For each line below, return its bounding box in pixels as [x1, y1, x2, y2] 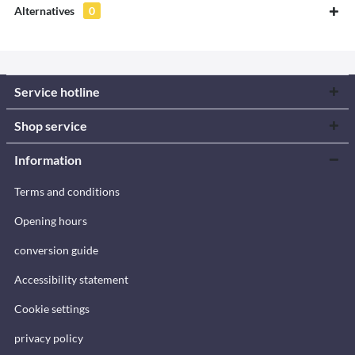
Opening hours [14, 213, 87, 227]
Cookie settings [14, 301, 90, 315]
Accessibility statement [14, 272, 128, 286]
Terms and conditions [14, 184, 120, 198]
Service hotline [14, 83, 100, 99]
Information [14, 151, 82, 167]
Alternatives [14, 3, 77, 17]
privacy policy [14, 330, 83, 345]
